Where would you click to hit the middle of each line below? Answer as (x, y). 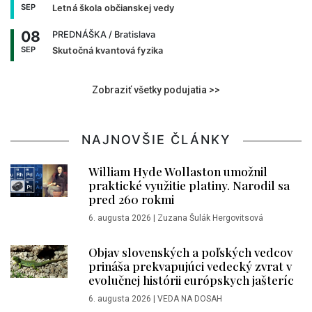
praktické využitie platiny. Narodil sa (189, 186)
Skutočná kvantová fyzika (108, 51)
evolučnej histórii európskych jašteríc (191, 280)
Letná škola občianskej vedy (114, 8)
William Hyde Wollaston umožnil (178, 172)
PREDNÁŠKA (79, 35)
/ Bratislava (131, 35)
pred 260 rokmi (131, 200)
